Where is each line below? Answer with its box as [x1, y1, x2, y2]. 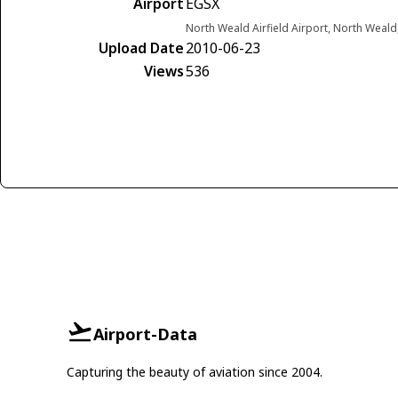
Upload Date [99, 38, 184, 59]
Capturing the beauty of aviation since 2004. [66, 363, 322, 381]
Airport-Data [92, 322, 197, 345]
